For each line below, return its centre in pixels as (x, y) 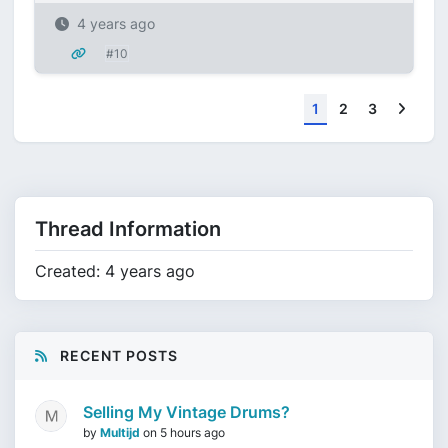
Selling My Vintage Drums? (186, 412)
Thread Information (128, 229)
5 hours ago (192, 432)
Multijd (121, 432)
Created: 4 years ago (115, 271)
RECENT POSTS (117, 355)
